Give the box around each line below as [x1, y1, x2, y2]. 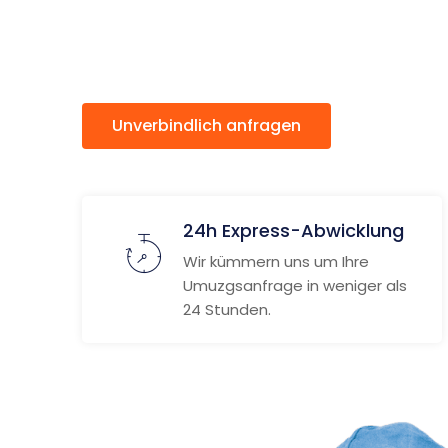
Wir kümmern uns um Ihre [183, 251, 369, 272]
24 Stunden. [183, 299, 271, 320]
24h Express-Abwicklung [183, 218, 404, 243]
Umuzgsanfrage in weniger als [183, 275, 407, 296]
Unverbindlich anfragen [112, 114, 301, 137]
